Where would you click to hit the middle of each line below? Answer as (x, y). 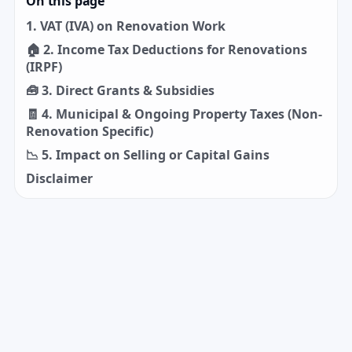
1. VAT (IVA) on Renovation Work (126, 26)
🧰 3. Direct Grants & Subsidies (120, 91)
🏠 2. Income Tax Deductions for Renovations (167, 50)
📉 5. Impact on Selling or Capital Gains (148, 155)
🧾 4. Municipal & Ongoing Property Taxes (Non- (174, 114)
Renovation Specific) (90, 132)
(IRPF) (44, 67)
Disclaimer (59, 179)
